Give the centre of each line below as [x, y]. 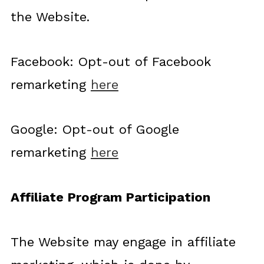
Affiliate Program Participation [110, 197]
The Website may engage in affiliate [123, 242]
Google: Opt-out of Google [95, 129]
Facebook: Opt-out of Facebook [110, 62]
